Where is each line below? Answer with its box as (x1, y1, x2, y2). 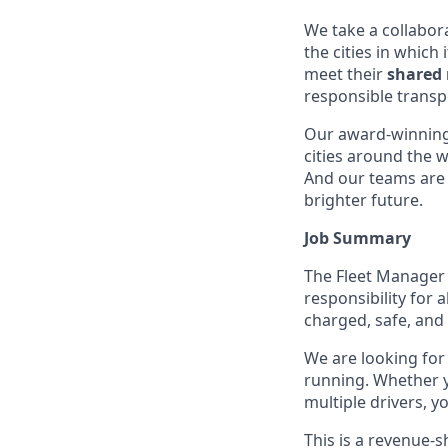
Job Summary (304, 227, 411, 249)
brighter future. (304, 189, 423, 211)
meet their (304, 63, 387, 85)
